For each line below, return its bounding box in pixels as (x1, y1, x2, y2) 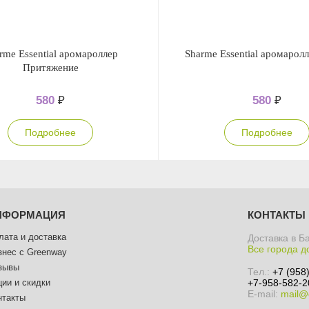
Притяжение (22, 62, 79, 73)
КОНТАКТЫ (248, 209, 306, 221)
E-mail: (248, 288, 281, 299)
